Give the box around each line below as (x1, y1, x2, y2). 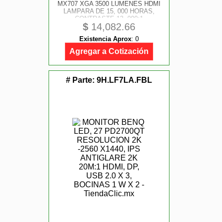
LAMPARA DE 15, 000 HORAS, (63, 7, 155, 15)
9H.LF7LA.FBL (97, 76, 152, 84)
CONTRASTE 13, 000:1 (74, 15, 143, 22)
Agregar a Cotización (69, 47, 149, 55)
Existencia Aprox (79, 35, 131, 43)
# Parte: (66, 76, 97, 84)
